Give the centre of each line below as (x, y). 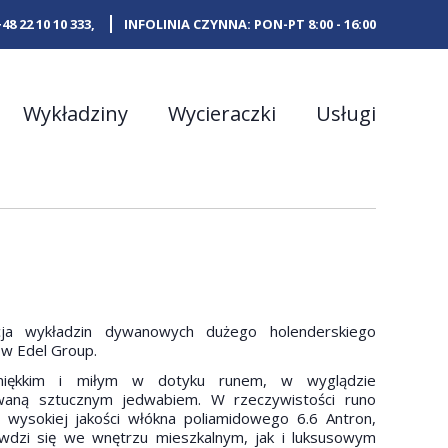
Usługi (346, 113)
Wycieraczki (222, 113)
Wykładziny (75, 113)
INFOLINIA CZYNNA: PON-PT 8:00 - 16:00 (250, 24)
